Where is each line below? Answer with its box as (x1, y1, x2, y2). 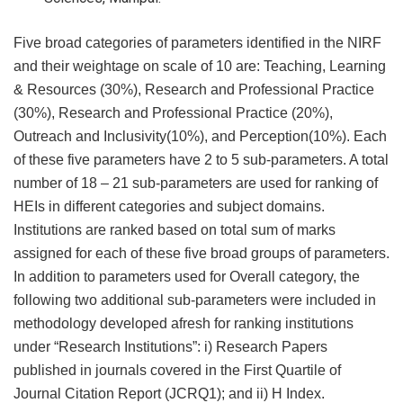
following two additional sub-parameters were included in (13, 291, 376, 308)
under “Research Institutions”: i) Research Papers (13, 338, 327, 354)
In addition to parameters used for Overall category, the (13, 268, 360, 284)
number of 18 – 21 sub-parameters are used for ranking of (13, 175, 378, 191)
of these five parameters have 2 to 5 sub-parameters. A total (13, 151, 389, 167)
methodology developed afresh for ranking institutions (13, 315, 354, 331)
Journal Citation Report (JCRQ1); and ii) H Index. (13, 385, 325, 401)
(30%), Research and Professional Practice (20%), (13, 104, 333, 121)
